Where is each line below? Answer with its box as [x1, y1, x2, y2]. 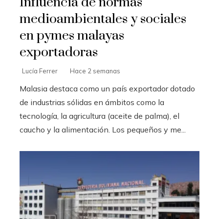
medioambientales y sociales [20, 11, 186, 28]
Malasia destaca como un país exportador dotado [20, 84, 195, 94]
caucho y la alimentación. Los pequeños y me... [20, 125, 186, 135]
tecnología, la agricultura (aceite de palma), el [20, 111, 179, 121]
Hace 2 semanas [70, 67, 120, 75]
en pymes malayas [20, 27, 124, 44]
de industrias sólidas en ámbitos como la [20, 97, 164, 108]
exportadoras [20, 44, 98, 61]
